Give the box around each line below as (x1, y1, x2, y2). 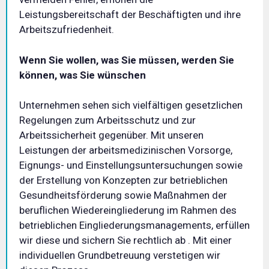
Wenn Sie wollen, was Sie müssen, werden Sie (19, 53, 234, 66)
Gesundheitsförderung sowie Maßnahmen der (19, 189, 227, 201)
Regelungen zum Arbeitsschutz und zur (19, 114, 196, 126)
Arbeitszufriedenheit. (19, 23, 114, 35)
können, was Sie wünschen (19, 68, 146, 81)
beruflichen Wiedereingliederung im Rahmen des (19, 204, 237, 216)
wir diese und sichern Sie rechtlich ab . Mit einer (19, 234, 232, 246)
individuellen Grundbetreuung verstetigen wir (19, 249, 220, 261)
